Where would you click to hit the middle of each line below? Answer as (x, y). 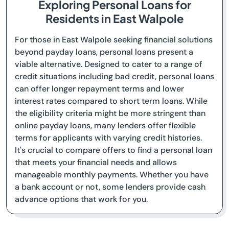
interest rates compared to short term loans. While (111, 101)
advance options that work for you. (81, 199)
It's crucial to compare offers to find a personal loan (113, 150)
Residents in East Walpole (114, 18)
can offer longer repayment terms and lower (99, 89)
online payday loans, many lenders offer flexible (105, 125)
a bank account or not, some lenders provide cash (110, 187)
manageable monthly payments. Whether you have (112, 175)
